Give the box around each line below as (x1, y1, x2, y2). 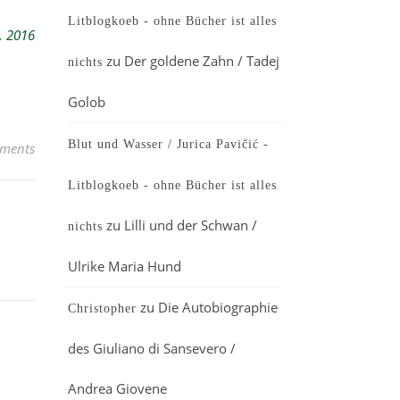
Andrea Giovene (68, 379, 167, 397)
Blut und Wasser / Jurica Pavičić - (68, 137, 269, 151)
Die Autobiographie (158, 298, 278, 316)
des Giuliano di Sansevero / (68, 339, 236, 357)
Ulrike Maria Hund (68, 257, 181, 275)
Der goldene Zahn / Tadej (124, 52, 279, 70)
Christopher (68, 302, 137, 315)
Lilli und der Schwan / (124, 216, 257, 234)
